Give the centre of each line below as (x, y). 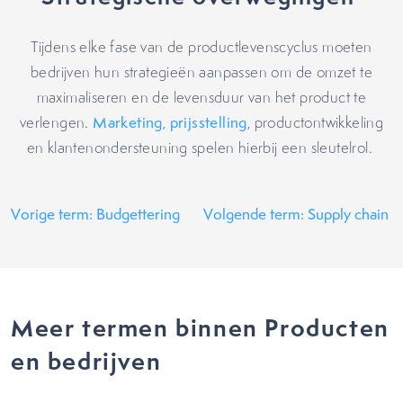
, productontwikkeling (315, 122)
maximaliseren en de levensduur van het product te (201, 97)
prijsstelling (208, 122)
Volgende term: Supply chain (298, 214)
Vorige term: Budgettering (97, 214)
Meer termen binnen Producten (200, 328)
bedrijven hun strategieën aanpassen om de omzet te (201, 72)
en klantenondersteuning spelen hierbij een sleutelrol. (201, 148)
